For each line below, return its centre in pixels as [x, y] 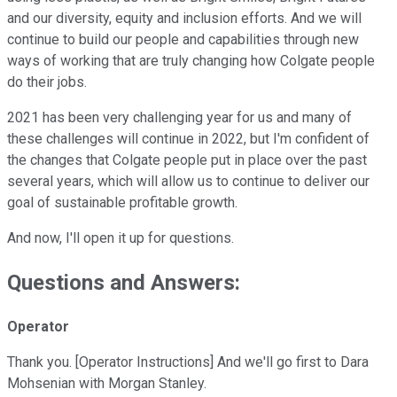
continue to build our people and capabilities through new [183, 40]
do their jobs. [47, 82]
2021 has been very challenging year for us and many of [179, 118]
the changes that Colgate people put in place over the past [187, 160]
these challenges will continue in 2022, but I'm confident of [188, 139]
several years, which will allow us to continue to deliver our [188, 182]
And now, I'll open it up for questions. [121, 238]
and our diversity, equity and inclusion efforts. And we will [184, 19]
